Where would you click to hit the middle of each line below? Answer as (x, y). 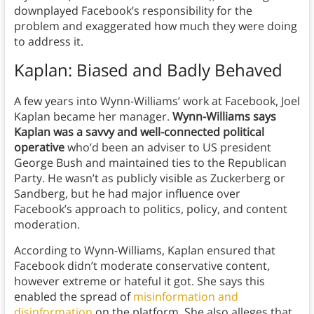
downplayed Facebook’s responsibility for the (133, 11)
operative (39, 148)
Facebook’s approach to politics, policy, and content (150, 209)
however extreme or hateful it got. (104, 281)
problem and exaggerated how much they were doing (155, 26)
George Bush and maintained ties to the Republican (150, 163)
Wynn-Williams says (224, 117)
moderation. (48, 225)
